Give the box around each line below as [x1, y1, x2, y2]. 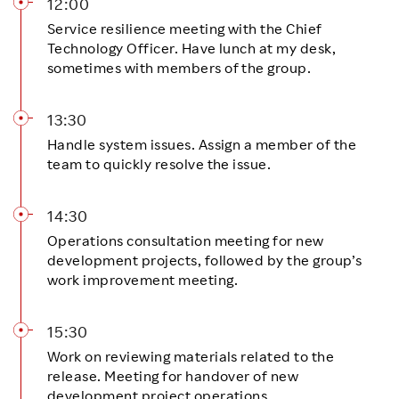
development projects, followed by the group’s [47, 250, 362, 269]
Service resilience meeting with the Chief [47, 19, 322, 37]
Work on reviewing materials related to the [47, 346, 335, 365]
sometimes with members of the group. [47, 58, 312, 77]
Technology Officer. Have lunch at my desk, [47, 38, 337, 57]
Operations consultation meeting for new [47, 231, 324, 249]
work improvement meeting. [47, 270, 238, 289]
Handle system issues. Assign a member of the [47, 134, 357, 153]
